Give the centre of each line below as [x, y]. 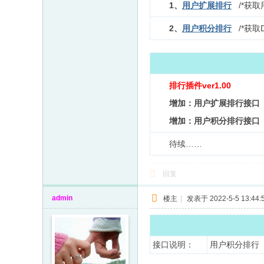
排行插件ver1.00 [200, 85]
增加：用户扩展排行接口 [214, 103]
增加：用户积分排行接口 [214, 121]
